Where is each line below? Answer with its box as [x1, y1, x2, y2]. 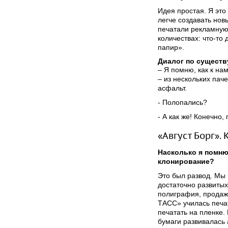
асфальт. [158, 84, 187, 92]
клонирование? [158, 157, 214, 165]
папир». [158, 43, 184, 51]
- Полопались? [158, 98, 207, 106]
